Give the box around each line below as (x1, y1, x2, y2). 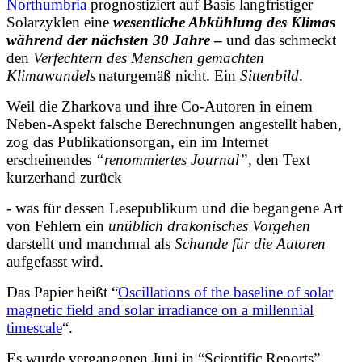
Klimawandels (6, 66, 95, 84)
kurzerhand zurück (6, 168, 122, 186)
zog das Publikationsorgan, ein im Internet (6, 133, 268, 150)
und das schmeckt (226, 31, 336, 48)
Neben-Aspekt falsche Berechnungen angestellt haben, (6, 115, 342, 133)
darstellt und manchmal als (6, 234, 175, 252)
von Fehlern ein (6, 217, 108, 234)
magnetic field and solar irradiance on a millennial (6, 301, 314, 318)
